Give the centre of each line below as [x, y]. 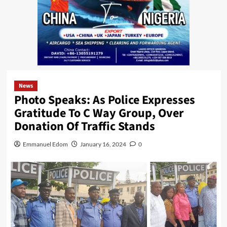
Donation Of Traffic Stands [84, 126]
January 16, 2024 [103, 144]
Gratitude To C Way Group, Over [99, 113]
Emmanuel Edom [45, 144]
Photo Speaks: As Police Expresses [104, 100]
